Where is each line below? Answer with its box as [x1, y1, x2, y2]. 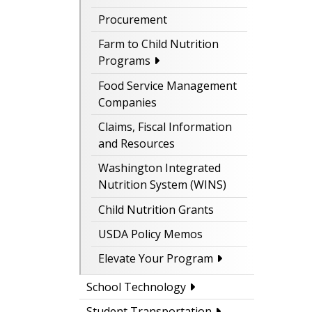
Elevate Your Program [98, 251, 213, 267]
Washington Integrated [98, 160, 221, 176]
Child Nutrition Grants [98, 201, 214, 217]
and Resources [98, 136, 175, 152]
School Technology [86, 279, 186, 295]
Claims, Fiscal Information [98, 119, 232, 135]
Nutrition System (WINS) [98, 177, 226, 193]
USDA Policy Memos [98, 226, 203, 242]
